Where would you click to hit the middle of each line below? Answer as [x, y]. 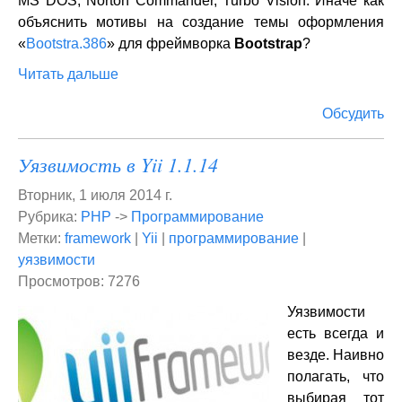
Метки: [41, 238]
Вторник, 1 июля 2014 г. [95, 195]
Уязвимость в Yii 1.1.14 [118, 164]
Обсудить [353, 114]
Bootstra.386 [66, 44]
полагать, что [336, 376]
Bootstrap [268, 44]
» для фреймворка [170, 44]
